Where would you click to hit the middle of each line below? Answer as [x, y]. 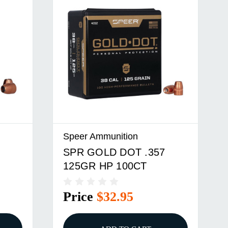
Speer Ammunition [101, 136]
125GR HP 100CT [105, 166]
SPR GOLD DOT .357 [114, 152]
